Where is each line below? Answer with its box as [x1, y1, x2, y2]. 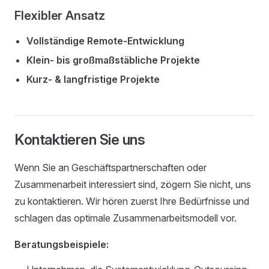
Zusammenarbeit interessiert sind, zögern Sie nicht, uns [14, 178, 251, 190]
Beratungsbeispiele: [14, 238, 109, 250]
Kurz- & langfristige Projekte [26, 73, 160, 85]
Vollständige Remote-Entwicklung [26, 35, 184, 47]
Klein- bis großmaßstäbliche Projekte [26, 54, 200, 66]
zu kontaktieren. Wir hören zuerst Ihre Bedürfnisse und [14, 195, 249, 207]
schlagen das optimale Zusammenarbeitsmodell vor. [14, 212, 237, 224]
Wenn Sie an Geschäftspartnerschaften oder [14, 162, 207, 174]
